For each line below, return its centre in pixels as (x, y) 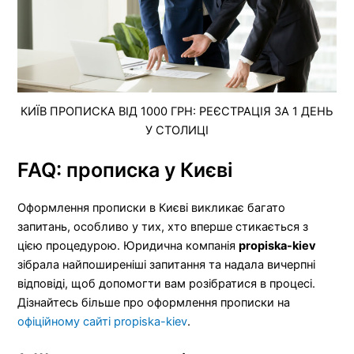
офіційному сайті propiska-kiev (103, 321)
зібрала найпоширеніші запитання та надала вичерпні (167, 264)
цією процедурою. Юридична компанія (128, 245)
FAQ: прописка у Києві (126, 169)
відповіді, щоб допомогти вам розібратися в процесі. (167, 283)
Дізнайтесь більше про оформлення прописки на (154, 302)
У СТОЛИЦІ (177, 130)
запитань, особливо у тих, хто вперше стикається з (163, 226)
